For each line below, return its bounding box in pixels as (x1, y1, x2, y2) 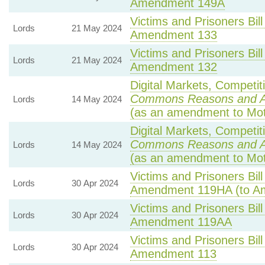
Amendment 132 (130, 60, 217, 73)
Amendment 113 (130, 247, 216, 260)
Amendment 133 (130, 28, 217, 41)
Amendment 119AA (130, 215, 232, 228)
